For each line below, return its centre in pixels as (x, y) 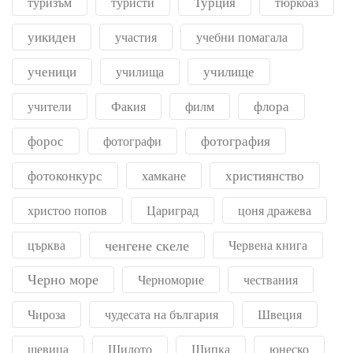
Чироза (46, 315)
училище (229, 72)
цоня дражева (275, 211)
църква (46, 245)
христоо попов (67, 211)
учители (50, 107)
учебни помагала (242, 37)
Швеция (280, 315)
